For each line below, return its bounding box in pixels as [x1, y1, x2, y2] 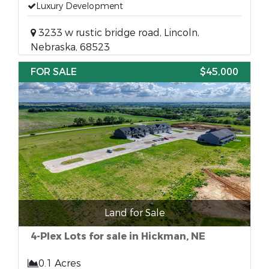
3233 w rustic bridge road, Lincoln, [36, 26, 199, 39]
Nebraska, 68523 [31, 41, 110, 53]
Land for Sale [104, 207, 165, 219]
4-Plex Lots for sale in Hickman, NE [31, 230, 205, 243]
